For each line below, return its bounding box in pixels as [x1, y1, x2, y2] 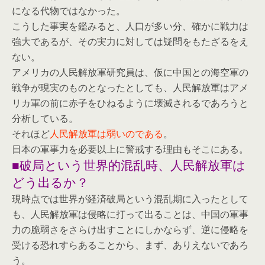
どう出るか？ [12, 173, 89, 190]
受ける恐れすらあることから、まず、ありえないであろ [12, 238, 248, 251]
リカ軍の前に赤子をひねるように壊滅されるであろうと [12, 96, 248, 109]
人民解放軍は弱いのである [50, 127, 163, 140]
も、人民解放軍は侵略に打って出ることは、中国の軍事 [12, 207, 248, 221]
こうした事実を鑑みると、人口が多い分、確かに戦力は [12, 19, 248, 33]
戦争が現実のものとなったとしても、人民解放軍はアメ [12, 80, 248, 94]
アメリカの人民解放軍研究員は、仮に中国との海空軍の [12, 65, 248, 79]
